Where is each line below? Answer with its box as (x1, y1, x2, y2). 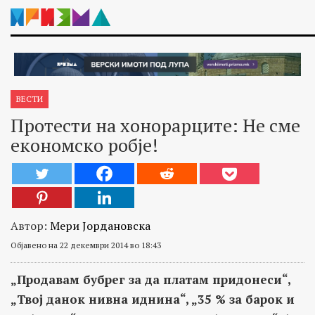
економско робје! (11, 132, 158, 157)
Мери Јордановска (50, 217, 150, 233)
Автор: (11, 217, 50, 233)
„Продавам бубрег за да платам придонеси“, (11, 271, 290, 288)
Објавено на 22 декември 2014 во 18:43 (11, 239, 161, 250)
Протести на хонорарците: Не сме (11, 112, 300, 137)
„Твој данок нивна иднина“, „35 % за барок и (11, 290, 295, 307)
